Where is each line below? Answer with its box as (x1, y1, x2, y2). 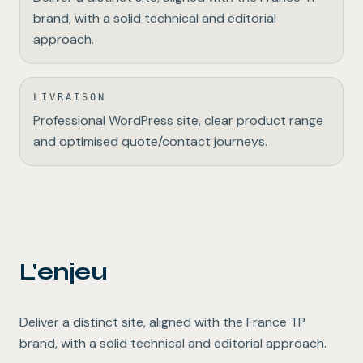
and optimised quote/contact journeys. (33, 133, 267, 151)
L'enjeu (19, 257, 107, 287)
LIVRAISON (33, 92, 106, 104)
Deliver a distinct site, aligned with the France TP (19, 314, 305, 331)
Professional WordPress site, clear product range (33, 112, 323, 130)
